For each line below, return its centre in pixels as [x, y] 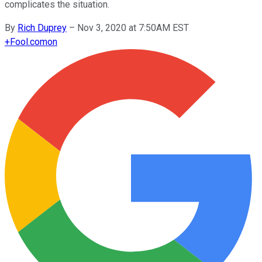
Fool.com [29, 42]
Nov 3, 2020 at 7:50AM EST [133, 27]
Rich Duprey [42, 27]
